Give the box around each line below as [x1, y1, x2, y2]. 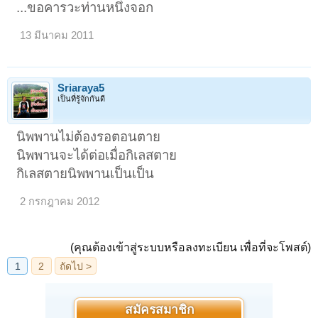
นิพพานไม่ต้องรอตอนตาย [16, 128, 161, 144]
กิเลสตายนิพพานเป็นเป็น [16, 165, 155, 181]
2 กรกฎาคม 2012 [20, 195, 100, 207]
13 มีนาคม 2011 [20, 30, 94, 42]
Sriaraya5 [57, 82, 104, 94]
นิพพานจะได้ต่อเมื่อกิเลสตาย [16, 147, 177, 163]
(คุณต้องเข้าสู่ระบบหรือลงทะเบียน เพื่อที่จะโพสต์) [70, 241, 311, 253]
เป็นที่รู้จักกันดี [57, 94, 105, 103]
